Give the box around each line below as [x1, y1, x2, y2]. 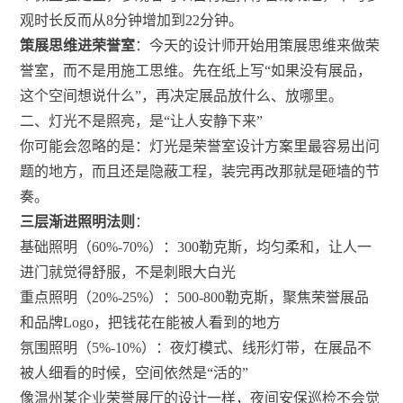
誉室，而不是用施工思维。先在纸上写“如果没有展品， [20, 63, 372, 79]
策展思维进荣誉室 [20, 38, 136, 54]
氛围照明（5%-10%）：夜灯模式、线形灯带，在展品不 [20, 340, 372, 356]
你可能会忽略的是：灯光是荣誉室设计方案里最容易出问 [20, 139, 381, 155]
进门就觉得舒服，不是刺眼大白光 [20, 264, 237, 281]
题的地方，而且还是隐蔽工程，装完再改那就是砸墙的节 [20, 164, 381, 180]
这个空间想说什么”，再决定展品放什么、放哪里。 [20, 88, 344, 104]
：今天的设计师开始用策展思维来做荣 [135, 38, 381, 54]
